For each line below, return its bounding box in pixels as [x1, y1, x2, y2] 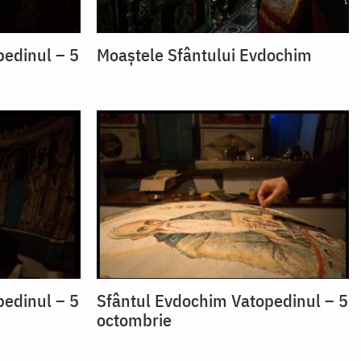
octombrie [96, 307, 172, 331]
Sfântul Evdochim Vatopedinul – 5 [96, 288, 348, 312]
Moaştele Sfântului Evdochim [96, 43, 312, 67]
